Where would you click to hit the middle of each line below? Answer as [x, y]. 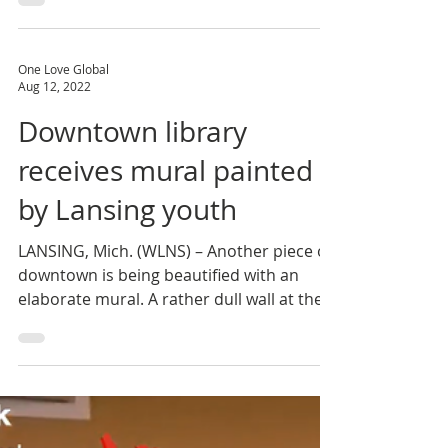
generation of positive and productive [160, 22]
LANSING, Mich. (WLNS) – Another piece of [175, 311]
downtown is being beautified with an [158, 335]
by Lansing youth [127, 269]
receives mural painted [165, 230]
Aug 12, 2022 [54, 146]
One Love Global [63, 128]
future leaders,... [79, 46]
